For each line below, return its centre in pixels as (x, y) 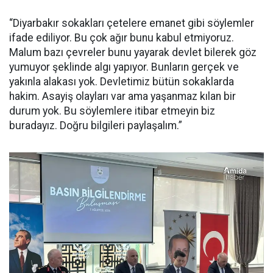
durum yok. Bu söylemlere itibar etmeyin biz (112, 111)
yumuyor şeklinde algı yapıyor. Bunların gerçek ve (124, 67)
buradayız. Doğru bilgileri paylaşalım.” (96, 126)
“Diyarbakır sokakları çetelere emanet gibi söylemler (132, 23)
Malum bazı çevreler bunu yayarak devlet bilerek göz (133, 53)
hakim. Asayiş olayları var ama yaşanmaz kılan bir (122, 97)
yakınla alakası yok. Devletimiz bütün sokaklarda (122, 82)
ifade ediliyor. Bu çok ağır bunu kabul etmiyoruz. (122, 38)
